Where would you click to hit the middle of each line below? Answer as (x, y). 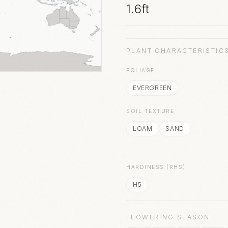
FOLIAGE (140, 70)
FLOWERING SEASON (168, 217)
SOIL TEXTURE (150, 111)
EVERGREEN (152, 88)
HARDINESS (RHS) (156, 167)
